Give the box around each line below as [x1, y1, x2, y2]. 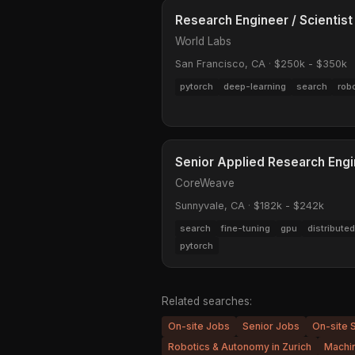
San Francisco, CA [175, 58, 265, 71]
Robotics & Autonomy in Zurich [168, 340, 311, 353]
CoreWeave [175, 176, 235, 189]
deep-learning [223, 81, 287, 93]
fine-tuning [221, 223, 271, 234]
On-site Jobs [168, 320, 230, 333]
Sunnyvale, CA [175, 199, 245, 212]
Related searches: [162, 295, 252, 308]
